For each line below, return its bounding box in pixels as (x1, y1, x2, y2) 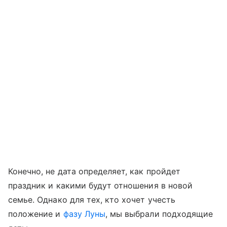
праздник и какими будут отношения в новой (8, 180, 193, 191)
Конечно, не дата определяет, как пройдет (8, 166, 180, 177)
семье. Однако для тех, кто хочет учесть (8, 195, 175, 205)
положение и (8, 209, 63, 219)
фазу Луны (63, 209, 106, 219)
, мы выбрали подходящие (105, 209, 213, 219)
